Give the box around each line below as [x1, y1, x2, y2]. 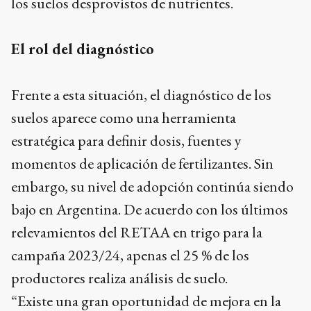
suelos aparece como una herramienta [11, 108, 236, 128]
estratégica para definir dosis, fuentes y [11, 131, 242, 151]
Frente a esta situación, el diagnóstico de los [11, 85, 271, 105]
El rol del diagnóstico [11, 39, 154, 59]
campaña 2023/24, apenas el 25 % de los [11, 245, 249, 265]
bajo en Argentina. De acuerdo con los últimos [11, 199, 288, 219]
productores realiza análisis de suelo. [11, 268, 228, 288]
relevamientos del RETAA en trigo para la [11, 222, 262, 242]
